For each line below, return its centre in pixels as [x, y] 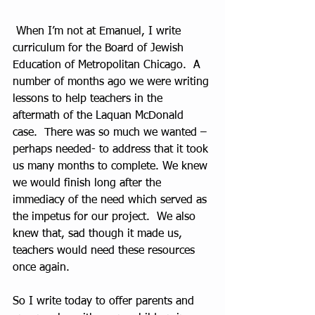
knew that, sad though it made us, [99, 234]
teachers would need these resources [105, 251]
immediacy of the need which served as [111, 201]
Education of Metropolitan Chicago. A [108, 66]
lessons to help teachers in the [89, 99]
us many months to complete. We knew [112, 167]
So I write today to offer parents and [105, 302]
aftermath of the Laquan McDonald [100, 116]
